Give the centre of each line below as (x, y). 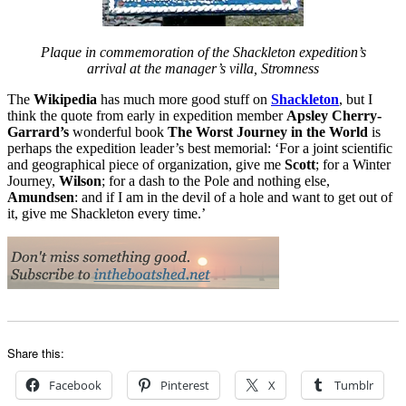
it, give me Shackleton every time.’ (106, 213)
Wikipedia (65, 99)
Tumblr (354, 385)
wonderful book (118, 131)
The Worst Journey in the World (268, 131)
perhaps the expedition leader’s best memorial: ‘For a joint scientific (200, 148)
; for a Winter (353, 164)
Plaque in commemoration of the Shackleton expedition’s (203, 52)
